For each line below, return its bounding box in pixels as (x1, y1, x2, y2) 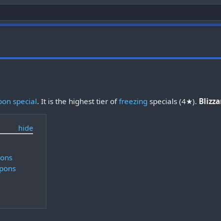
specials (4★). (147, 96, 199, 106)
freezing (119, 96, 148, 106)
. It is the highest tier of (37, 96, 119, 106)
